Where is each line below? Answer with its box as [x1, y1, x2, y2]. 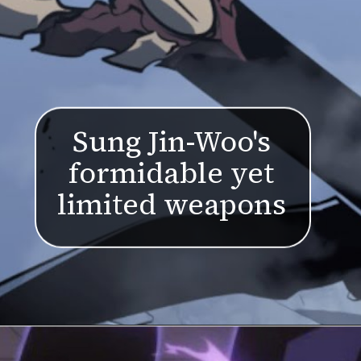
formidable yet [68, 153, 275, 193]
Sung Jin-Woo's [72, 122, 271, 162]
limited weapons [56, 185, 286, 225]
